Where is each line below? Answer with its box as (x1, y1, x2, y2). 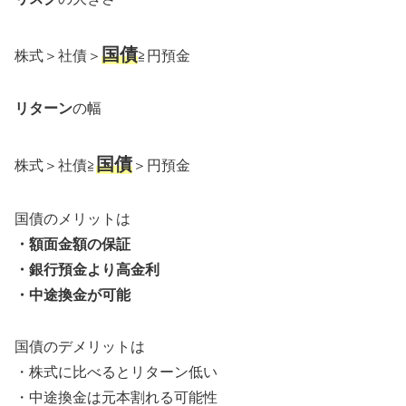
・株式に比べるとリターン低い (14, 363, 217, 380)
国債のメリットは (14, 211, 130, 227)
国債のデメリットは (14, 338, 145, 354)
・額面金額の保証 (14, 237, 130, 253)
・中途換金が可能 (14, 287, 130, 304)
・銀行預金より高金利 (14, 262, 159, 278)
